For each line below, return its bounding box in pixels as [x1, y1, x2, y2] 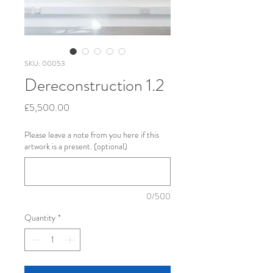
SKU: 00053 [24, 58, 65, 69]
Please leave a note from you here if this [24, 129, 159, 141]
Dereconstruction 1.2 [24, 73, 165, 97]
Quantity [24, 211, 55, 224]
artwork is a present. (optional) [24, 140, 127, 152]
